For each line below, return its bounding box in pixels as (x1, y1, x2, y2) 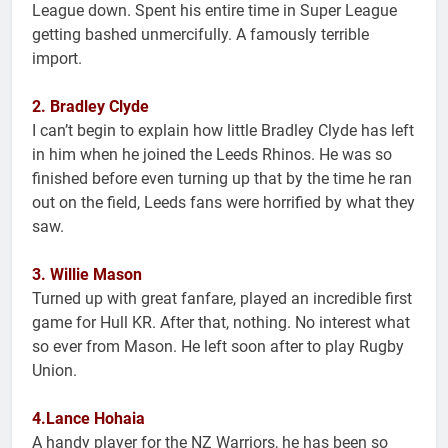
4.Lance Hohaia (32, 409, 145, 429)
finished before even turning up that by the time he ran (32, 169, 412, 189)
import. (32, 49, 82, 69)
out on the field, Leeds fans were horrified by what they (32, 193, 415, 213)
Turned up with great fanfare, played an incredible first (32, 289, 412, 309)
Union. (32, 361, 77, 381)
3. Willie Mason (32, 265, 142, 285)
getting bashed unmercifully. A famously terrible (32, 25, 369, 45)
